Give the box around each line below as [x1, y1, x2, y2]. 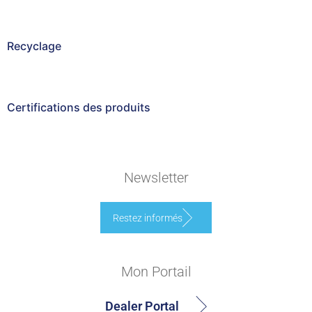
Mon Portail [120, 263, 192, 281]
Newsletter [123, 169, 189, 187]
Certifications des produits [7, 100, 150, 115]
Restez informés [113, 212, 182, 224]
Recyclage [7, 39, 61, 54]
